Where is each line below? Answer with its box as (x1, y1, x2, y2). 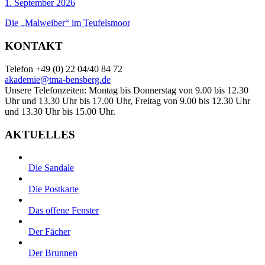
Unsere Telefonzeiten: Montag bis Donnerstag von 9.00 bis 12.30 (5, 85, 248, 95)
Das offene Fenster (28, 205, 99, 216)
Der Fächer (28, 227, 70, 237)
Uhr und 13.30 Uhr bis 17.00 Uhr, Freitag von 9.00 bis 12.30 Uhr (5, 95, 250, 106)
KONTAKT (5, 40, 63, 53)
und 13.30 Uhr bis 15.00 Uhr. (5, 106, 115, 117)
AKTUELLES (5, 128, 75, 141)
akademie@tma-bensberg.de (5, 74, 111, 85)
